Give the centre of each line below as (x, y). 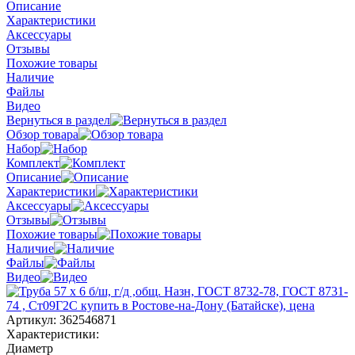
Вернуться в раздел (58, 120)
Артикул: (33, 320)
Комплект (33, 163)
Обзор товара (42, 135)
